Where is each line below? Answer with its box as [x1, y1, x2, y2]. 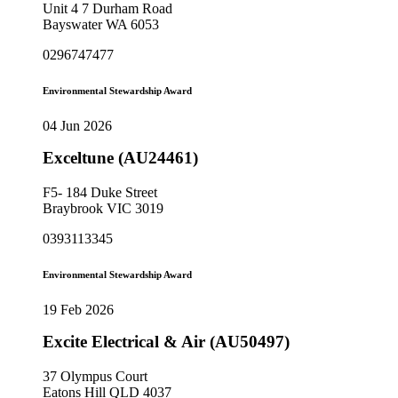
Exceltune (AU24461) [43, 148, 198, 168]
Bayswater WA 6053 [43, 17, 159, 33]
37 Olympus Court [43, 368, 147, 384]
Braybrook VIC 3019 [43, 200, 163, 216]
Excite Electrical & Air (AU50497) [43, 331, 290, 351]
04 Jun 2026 [43, 118, 112, 134]
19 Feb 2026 [43, 301, 114, 317]
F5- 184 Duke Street [43, 184, 157, 200]
